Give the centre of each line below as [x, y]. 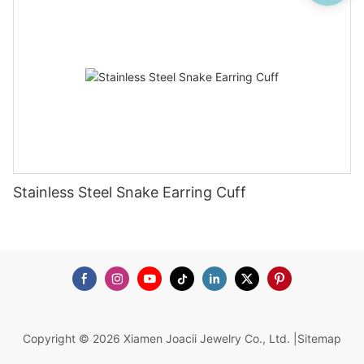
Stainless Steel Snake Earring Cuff [130, 193]
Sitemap [319, 339]
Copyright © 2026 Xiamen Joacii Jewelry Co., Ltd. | [160, 339]
